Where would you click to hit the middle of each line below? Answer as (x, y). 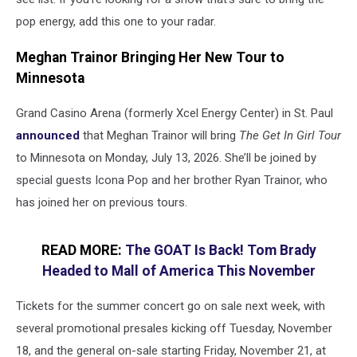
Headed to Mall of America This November (178, 271)
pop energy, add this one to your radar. (116, 22)
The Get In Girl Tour (290, 136)
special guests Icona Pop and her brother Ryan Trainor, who (172, 180)
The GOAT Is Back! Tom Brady (220, 250)
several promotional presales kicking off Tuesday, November (174, 329)
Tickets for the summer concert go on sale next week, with (171, 306)
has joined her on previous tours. (102, 203)
